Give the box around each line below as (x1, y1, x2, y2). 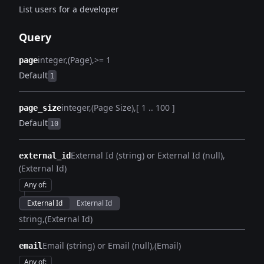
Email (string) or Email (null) (42, 240, 152, 251)
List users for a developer (19, 4, 119, 15)
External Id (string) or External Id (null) (71, 150, 223, 161)
